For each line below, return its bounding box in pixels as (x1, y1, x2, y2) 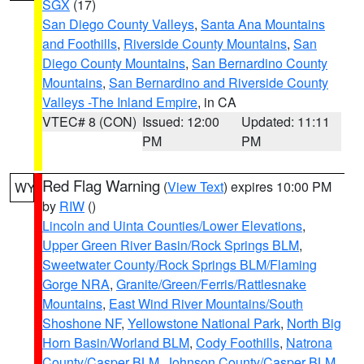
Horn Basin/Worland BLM (42, 333, 189, 352)
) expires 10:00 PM (223, 177, 331, 196)
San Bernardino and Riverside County (109, 73, 328, 92)
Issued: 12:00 (141, 112, 219, 131)
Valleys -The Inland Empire (42, 93, 197, 111)
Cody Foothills (196, 333, 279, 352)
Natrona (286, 333, 332, 352)
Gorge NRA (42, 275, 110, 293)
